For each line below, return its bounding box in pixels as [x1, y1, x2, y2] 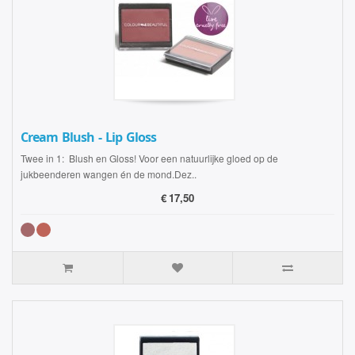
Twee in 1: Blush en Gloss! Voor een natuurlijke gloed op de [21, 151, 278, 165]
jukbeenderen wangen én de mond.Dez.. [21, 167, 197, 181]
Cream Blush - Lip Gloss [21, 128, 156, 147]
